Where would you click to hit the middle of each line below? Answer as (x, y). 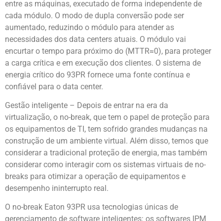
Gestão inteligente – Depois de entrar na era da (87, 106)
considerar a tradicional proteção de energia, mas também (106, 153)
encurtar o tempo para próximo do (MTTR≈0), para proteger (108, 51)
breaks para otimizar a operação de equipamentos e (95, 177)
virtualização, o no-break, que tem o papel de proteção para (107, 117)
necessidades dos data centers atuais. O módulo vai (95, 39)
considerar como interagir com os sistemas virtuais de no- (105, 165)
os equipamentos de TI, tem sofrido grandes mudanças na (106, 129)
